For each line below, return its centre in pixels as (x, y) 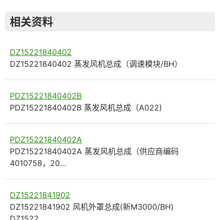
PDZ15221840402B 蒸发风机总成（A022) (86, 107)
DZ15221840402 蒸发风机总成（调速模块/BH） (96, 64)
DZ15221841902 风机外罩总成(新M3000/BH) (92, 206)
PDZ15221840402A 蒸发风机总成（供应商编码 (94, 151)
